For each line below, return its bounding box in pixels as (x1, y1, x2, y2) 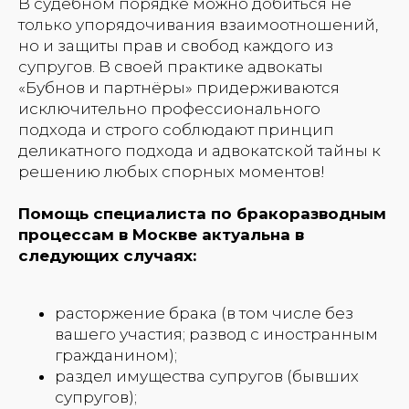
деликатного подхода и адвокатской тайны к (18, 141, 381, 160)
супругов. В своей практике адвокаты (18, 57, 323, 76)
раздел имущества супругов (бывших (55, 366, 359, 385)
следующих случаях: (18, 246, 196, 265)
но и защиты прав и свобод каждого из (18, 36, 333, 55)
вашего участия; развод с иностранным (55, 324, 378, 343)
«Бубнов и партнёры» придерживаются (18, 78, 340, 97)
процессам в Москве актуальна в (18, 225, 304, 244)
